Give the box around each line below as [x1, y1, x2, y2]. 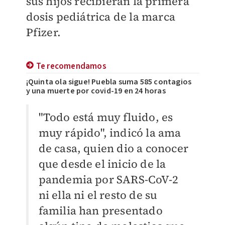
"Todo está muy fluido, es [38, 109, 173, 125]
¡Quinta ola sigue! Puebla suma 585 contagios [26, 76, 192, 87]
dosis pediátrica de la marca [26, 9, 176, 24]
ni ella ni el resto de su [38, 187, 158, 202]
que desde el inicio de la [38, 156, 166, 171]
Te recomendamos [36, 60, 106, 72]
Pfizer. [26, 25, 61, 40]
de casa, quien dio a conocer [38, 141, 189, 156]
